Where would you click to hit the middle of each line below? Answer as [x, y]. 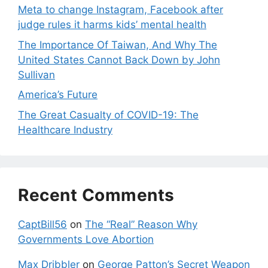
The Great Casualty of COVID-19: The [108, 115]
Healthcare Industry [65, 130]
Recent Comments [96, 195]
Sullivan [36, 74]
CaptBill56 [42, 224]
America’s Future [58, 95]
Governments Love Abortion [86, 239]
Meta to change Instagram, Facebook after [121, 10]
